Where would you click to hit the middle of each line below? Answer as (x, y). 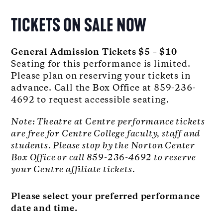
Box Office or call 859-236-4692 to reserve (104, 158)
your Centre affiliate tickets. (74, 170)
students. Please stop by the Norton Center (103, 146)
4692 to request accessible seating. (90, 100)
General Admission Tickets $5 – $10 (94, 53)
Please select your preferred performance (106, 197)
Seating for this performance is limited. (101, 64)
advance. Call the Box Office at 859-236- (104, 88)
